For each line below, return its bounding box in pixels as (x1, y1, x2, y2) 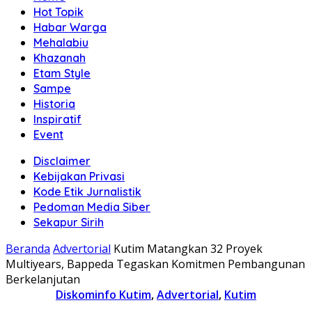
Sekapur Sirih (33, 215, 104, 229)
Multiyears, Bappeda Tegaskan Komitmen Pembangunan (6, 256, 305, 272)
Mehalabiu (33, 36, 88, 49)
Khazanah (33, 51, 86, 65)
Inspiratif (33, 112, 81, 126)
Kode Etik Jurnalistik (33, 185, 141, 198)
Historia (33, 97, 75, 111)
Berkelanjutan (6, 272, 80, 287)
